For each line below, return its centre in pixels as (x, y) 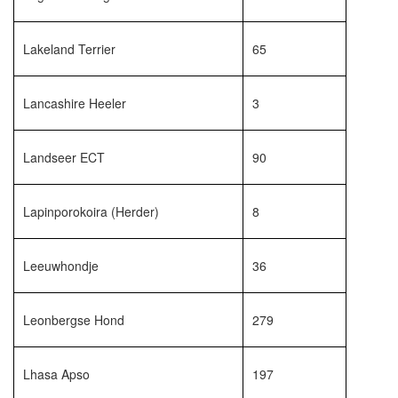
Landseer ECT (64, 157)
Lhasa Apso (56, 374)
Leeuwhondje (61, 266)
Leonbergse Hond (74, 320)
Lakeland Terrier (69, 49)
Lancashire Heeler (75, 103)
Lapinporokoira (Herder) (91, 211)
